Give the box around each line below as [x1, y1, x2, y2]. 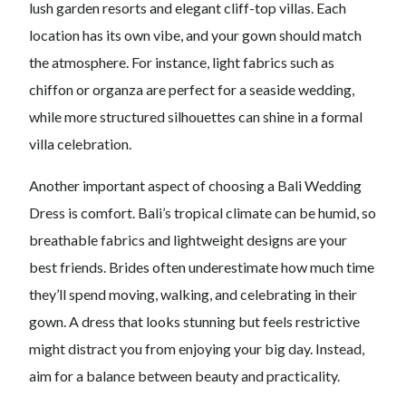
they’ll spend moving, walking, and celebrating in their [29, 285, 358, 304]
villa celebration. [29, 135, 132, 153]
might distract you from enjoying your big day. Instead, [29, 340, 365, 358]
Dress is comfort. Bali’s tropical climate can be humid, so [29, 204, 377, 222]
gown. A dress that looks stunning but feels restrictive [29, 313, 361, 331]
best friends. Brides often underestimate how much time [29, 258, 375, 276]
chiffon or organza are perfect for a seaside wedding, [29, 81, 355, 99]
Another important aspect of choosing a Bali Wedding [29, 177, 362, 195]
